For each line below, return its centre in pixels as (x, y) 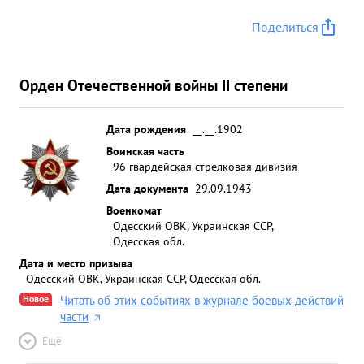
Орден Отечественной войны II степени (154, 85)
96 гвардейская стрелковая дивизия (205, 166)
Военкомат (134, 210)
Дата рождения (146, 129)
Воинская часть (145, 151)
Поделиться (285, 27)
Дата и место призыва (76, 263)
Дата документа (147, 188)
